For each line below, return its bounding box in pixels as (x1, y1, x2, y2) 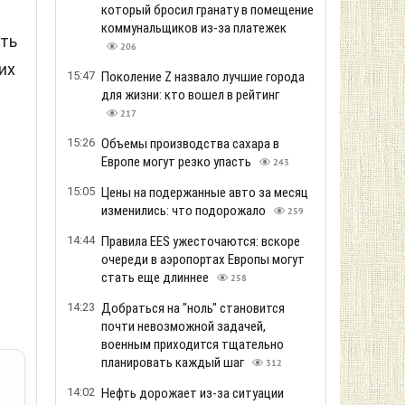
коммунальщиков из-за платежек (101, 20, 287, 36)
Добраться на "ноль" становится (101, 300, 285, 316)
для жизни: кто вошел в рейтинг (101, 87, 279, 103)
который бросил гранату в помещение (101, 2, 314, 18)
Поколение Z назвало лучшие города (101, 69, 305, 85)
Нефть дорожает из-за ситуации (101, 385, 284, 401)
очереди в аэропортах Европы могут (101, 251, 305, 268)
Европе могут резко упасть (101, 154, 254, 170)
